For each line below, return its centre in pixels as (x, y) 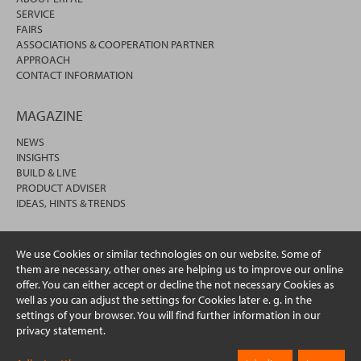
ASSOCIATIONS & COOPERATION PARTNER (115, 45)
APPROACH (43, 60)
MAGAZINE (50, 116)
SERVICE (35, 14)
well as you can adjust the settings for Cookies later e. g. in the (164, 300)
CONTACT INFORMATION (75, 75)
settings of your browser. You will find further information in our (168, 315)
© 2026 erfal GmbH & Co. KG (82, 346)
